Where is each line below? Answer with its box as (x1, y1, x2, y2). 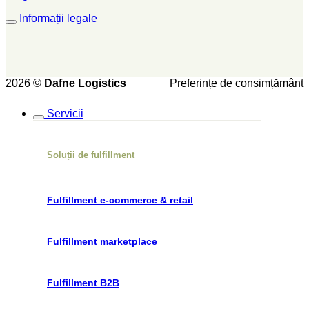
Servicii (47, 107, 83, 119)
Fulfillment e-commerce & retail (47, 194, 193, 206)
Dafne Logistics (44, 77, 126, 89)
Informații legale (19, 12, 97, 24)
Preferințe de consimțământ (170, 77, 303, 89)
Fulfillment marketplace (47, 235, 157, 247)
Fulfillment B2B (47, 277, 119, 288)
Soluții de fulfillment (47, 149, 134, 160)
